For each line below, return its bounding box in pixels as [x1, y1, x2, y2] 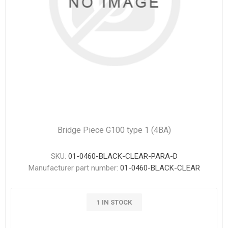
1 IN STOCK [96, 198, 132, 206]
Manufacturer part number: [28, 163, 118, 173]
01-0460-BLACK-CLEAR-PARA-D [68, 152, 178, 161]
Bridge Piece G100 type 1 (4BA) [57, 125, 171, 135]
